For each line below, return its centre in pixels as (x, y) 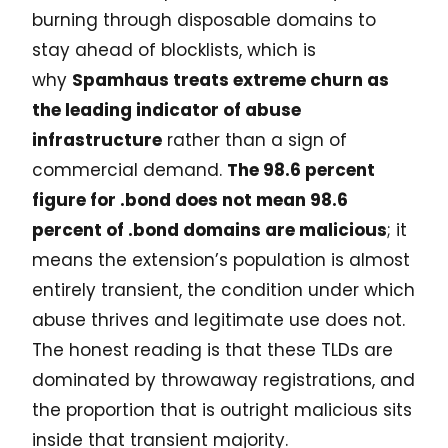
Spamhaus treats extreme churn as (230, 80)
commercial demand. (129, 170)
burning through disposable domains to (204, 20)
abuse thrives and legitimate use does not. (218, 320)
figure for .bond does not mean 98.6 (190, 200)
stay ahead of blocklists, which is (174, 50)
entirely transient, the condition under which (223, 290)
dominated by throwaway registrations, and (223, 380)
